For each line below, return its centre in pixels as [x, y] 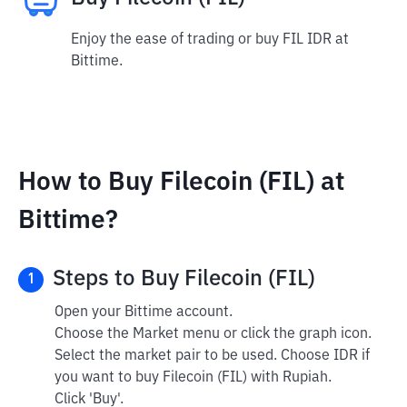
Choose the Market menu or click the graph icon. [213, 334]
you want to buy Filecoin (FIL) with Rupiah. [193, 378]
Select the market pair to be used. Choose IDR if [212, 356]
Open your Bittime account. [144, 313]
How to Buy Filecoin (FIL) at [181, 183]
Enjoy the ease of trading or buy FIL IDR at [210, 40]
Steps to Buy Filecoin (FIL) [184, 279]
